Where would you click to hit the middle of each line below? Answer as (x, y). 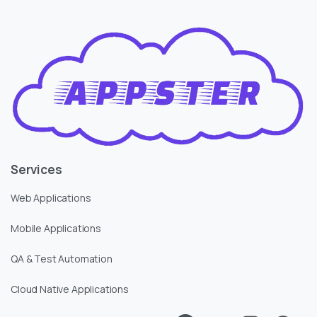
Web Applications (51, 198)
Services (36, 170)
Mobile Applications (56, 229)
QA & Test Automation (62, 259)
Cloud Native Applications (70, 289)
